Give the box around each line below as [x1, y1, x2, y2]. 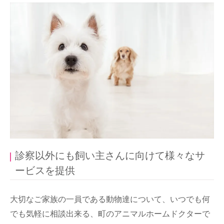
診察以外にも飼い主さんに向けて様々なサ [15, 147, 205, 164]
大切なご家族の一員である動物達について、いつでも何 [10, 192, 210, 206]
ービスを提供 [15, 162, 75, 179]
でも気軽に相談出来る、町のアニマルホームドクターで [10, 207, 210, 220]
